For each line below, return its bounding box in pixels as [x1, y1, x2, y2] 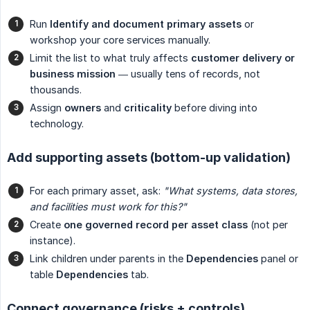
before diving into [172, 101, 257, 113]
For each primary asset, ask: [30, 184, 163, 197]
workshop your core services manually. [30, 33, 210, 46]
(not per [248, 218, 288, 230]
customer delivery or [191, 51, 295, 64]
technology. [30, 117, 84, 129]
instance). [30, 234, 75, 246]
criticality [124, 101, 172, 113]
